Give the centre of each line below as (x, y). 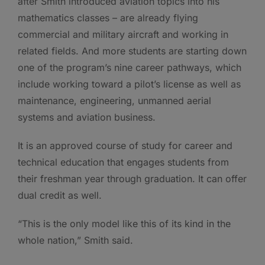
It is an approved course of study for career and (125, 146)
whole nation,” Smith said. (75, 240)
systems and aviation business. (87, 117)
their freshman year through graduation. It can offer (132, 179)
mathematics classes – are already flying (108, 18)
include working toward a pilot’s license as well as (129, 84)
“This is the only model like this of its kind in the (124, 224)
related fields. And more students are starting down (132, 51)
